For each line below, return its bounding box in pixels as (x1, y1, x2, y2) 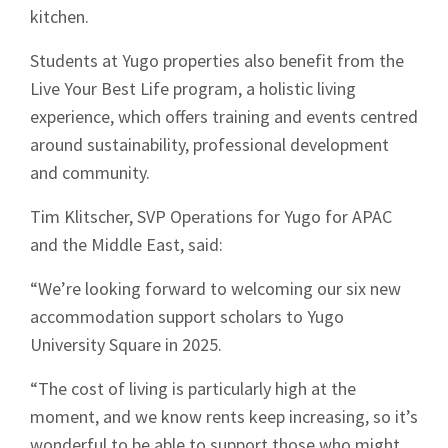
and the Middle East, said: (30, 233, 223, 256)
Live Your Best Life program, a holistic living (30, 77, 356, 100)
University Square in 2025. (30, 333, 222, 356)
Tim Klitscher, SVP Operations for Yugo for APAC (30, 205, 392, 228)
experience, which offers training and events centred (30, 105, 418, 128)
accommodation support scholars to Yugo (30, 305, 344, 328)
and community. (30, 161, 150, 184)
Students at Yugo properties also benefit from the (30, 49, 404, 72)
